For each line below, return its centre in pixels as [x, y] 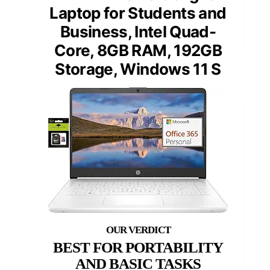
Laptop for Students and [138, 13]
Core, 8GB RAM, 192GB [138, 51]
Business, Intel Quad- [138, 32]
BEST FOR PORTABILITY [138, 248]
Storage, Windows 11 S [138, 69]
